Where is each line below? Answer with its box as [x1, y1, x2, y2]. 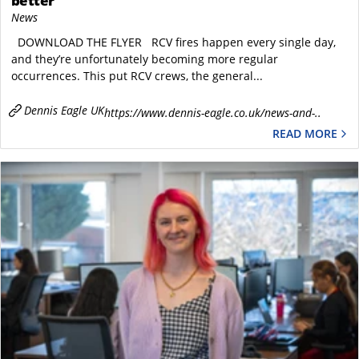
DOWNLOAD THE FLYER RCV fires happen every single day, [10, 34, 336, 50]
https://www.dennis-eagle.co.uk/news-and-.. [103, 104, 321, 120]
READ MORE [272, 125, 337, 141]
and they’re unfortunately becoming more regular [10, 51, 278, 67]
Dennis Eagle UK [23, 103, 104, 119]
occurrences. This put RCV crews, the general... [10, 68, 263, 84]
